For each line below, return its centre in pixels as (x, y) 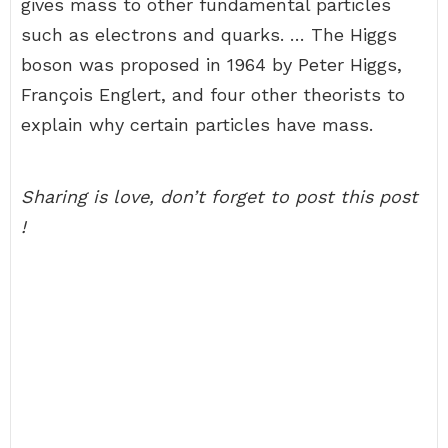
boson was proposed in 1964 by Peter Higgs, (211, 64)
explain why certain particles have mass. (197, 124)
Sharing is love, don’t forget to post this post (219, 196)
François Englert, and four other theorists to (213, 94)
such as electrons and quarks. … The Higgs (209, 34)
